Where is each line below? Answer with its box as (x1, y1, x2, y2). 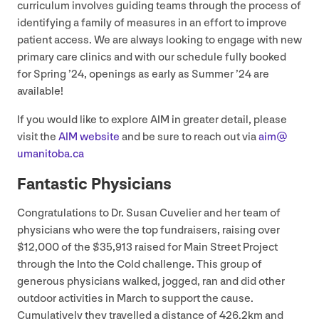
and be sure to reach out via (120, 130, 258, 145)
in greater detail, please (169, 113, 287, 127)
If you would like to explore (17, 113, 150, 127)
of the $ (59, 241, 100, 255)
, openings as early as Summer (84, 68, 236, 82)
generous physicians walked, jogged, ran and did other (17, 275, 285, 289)
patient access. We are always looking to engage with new (17, 33, 302, 48)
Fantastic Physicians (17, 174, 172, 195)
